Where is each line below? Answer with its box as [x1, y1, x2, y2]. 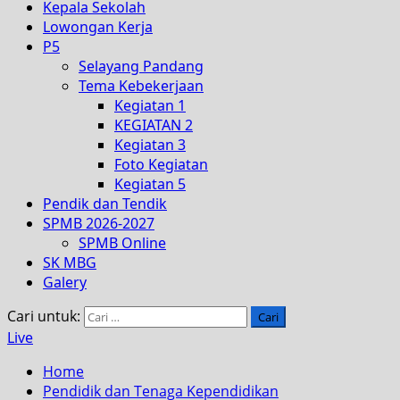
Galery [43, 272, 87, 292]
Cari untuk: [7, 306, 80, 326]
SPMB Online [79, 233, 166, 253]
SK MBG [43, 253, 96, 272]
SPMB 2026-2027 [43, 213, 154, 233]
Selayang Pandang [79, 56, 204, 76]
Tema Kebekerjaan [79, 76, 204, 96]
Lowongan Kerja [43, 17, 153, 37]
